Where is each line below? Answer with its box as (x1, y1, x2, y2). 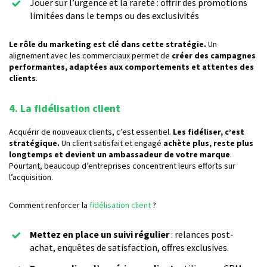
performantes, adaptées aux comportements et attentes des (9, 61, 254, 73)
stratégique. (9, 138, 60, 149)
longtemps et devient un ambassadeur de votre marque (9, 149, 230, 160)
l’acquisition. (9, 172, 53, 183)
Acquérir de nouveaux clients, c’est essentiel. (9, 126, 173, 138)
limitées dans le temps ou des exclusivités (30, 10, 199, 22)
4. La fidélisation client (9, 101, 123, 116)
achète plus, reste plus (163, 138, 253, 149)
